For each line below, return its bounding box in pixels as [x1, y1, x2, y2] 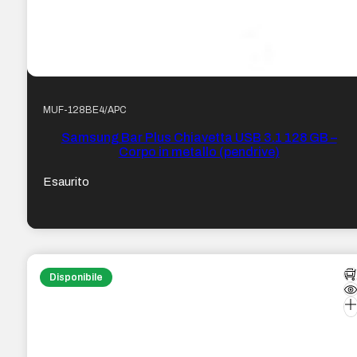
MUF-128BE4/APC [43, 104, 127, 116]
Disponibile [49, 272, 103, 284]
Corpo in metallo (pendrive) [118, 144, 280, 159]
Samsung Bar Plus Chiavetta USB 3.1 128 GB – [61, 130, 337, 144]
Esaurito [43, 175, 90, 188]
